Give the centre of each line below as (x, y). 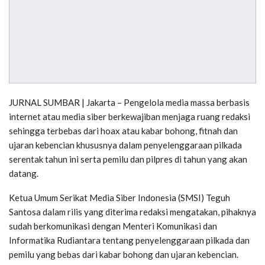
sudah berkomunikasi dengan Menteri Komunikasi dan (113, 226)
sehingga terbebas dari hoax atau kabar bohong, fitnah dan (123, 131)
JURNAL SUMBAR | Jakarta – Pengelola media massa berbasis (129, 103)
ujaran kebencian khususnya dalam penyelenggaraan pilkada (125, 145)
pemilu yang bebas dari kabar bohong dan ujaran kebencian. (124, 255)
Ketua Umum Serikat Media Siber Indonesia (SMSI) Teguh (119, 198)
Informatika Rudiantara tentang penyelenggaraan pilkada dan (129, 240)
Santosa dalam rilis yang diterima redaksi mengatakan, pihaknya (132, 212)
